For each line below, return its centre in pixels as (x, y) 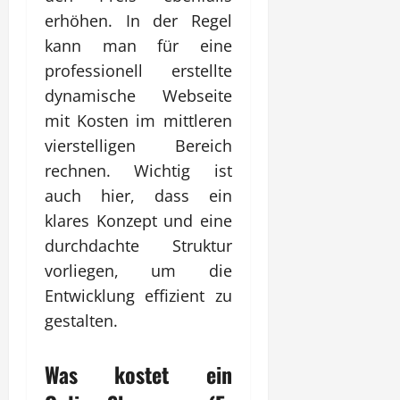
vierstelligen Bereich (138, 145)
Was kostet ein (138, 374)
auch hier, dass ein (138, 195)
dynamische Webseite (138, 95)
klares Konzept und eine (138, 220)
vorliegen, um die (138, 270)
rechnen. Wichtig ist (138, 170)
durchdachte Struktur (138, 245)
